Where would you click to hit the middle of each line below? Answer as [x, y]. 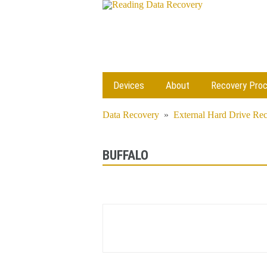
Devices [129, 85]
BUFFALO [125, 155]
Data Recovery [131, 115]
